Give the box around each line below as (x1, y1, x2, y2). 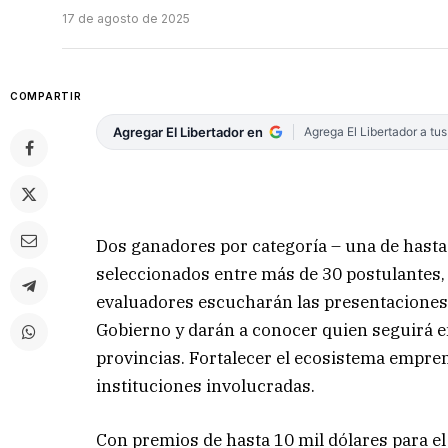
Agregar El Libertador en (113, 124, 264, 141)
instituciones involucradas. (96, 374, 316, 397)
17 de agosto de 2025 (62, 11, 190, 27)
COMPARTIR (10, 90, 82, 103)
